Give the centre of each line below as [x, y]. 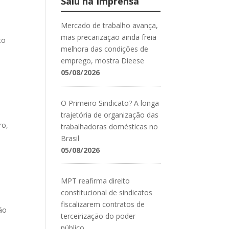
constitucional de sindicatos [107, 192]
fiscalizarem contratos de [103, 204]
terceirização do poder [98, 216]
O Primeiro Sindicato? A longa [110, 103]
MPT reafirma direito [96, 180]
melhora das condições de [105, 49]
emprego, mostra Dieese [103, 60]
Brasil [70, 138]
